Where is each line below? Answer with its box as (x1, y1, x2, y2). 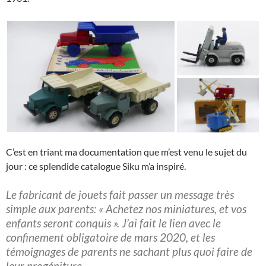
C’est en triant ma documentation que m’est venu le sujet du (6, 145, 247, 157)
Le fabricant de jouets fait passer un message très (6, 187, 234, 201)
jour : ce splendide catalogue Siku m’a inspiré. (6, 160, 186, 172)
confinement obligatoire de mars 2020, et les (6, 230, 215, 244)
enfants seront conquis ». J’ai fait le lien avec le (6, 216, 221, 230)
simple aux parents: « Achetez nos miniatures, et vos (6, 201, 246, 216)
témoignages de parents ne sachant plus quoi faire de (6, 244, 252, 258)
